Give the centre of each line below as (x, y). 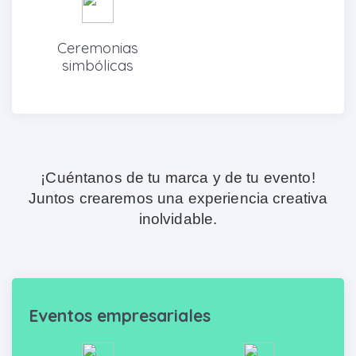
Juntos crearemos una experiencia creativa (178, 199)
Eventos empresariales (120, 316)
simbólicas (97, 66)
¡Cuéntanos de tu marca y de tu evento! (178, 178)
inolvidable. (178, 219)
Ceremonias (97, 48)
